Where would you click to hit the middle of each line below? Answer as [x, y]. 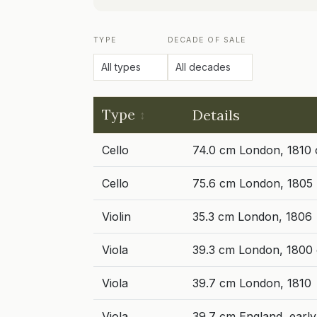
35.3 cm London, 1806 [252, 217]
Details [216, 115]
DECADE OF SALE [207, 40]
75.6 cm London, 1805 [253, 183]
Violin [116, 217]
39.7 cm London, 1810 [252, 283]
